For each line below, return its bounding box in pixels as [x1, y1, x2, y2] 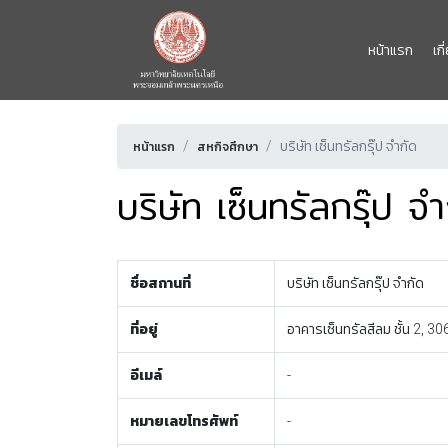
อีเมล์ [130, 367, 162, 383]
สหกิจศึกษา [197, 140, 258, 154]
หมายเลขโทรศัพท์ [130, 413, 238, 429]
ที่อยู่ [130, 321, 158, 337]
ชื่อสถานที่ [130, 275, 191, 291]
